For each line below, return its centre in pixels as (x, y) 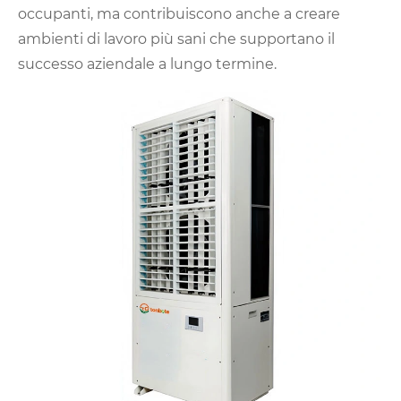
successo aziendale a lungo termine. (147, 64)
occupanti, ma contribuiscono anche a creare (179, 14)
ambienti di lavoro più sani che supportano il (176, 39)
